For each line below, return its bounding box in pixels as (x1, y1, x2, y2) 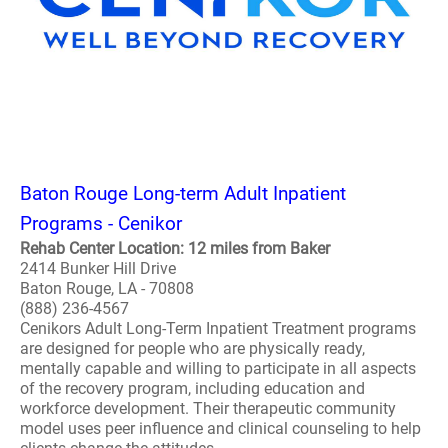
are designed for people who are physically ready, (20, 339, 365, 358)
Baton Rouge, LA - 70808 (20, 279, 194, 298)
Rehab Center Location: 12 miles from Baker (20, 239, 330, 258)
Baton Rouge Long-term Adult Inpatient (20, 182, 346, 205)
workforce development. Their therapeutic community (20, 399, 396, 418)
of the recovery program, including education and (20, 379, 365, 398)
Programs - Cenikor (20, 212, 182, 235)
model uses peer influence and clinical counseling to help (20, 419, 421, 438)
